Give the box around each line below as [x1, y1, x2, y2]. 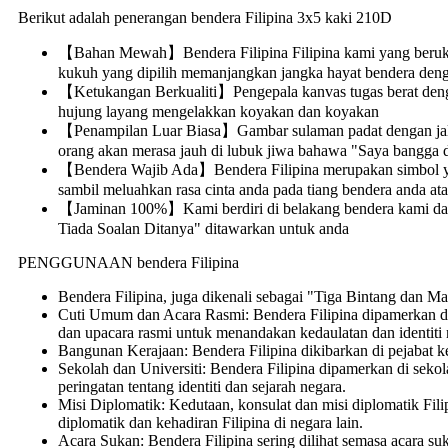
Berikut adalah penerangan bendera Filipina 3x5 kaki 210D [18, 8, 392, 26]
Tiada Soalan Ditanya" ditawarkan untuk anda [58, 219, 349, 237]
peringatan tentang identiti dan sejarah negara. [58, 377, 346, 395]
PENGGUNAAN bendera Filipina [18, 253, 239, 271]
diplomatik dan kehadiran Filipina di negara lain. [58, 413, 363, 431]
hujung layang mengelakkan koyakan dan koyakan [58, 102, 379, 120]
